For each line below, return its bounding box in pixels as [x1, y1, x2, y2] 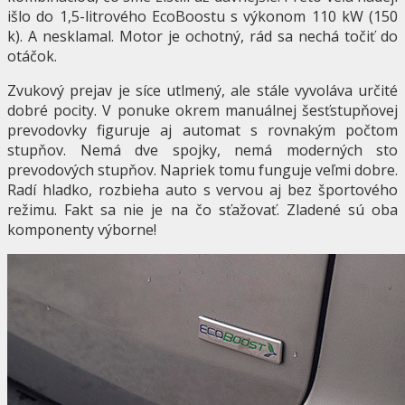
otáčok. [7, 46, 57, 67]
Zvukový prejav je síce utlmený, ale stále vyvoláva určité [7, 80, 398, 101]
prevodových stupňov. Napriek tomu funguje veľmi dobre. [7, 160, 398, 181]
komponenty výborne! [7, 220, 156, 240]
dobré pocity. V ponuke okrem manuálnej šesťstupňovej [7, 100, 398, 121]
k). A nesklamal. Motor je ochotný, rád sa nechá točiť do [7, 26, 398, 47]
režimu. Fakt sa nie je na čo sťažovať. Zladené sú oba [7, 200, 398, 221]
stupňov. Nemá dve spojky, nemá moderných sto [7, 140, 398, 161]
